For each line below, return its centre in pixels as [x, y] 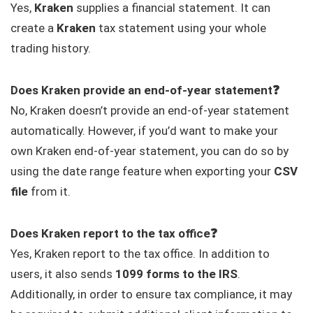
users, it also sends [63, 274]
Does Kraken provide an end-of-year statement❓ [145, 90]
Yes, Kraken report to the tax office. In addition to [140, 253]
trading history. [51, 48]
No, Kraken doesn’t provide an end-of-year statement [150, 110]
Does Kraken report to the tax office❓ [114, 233]
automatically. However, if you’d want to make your [144, 130]
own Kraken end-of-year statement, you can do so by [150, 151]
